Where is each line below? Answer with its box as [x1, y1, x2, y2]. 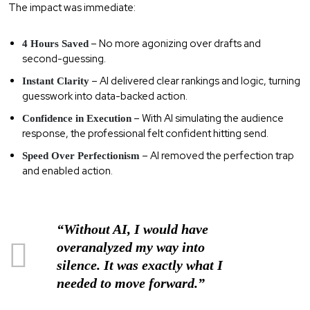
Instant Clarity [22, 75, 89, 86]
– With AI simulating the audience [131, 111, 284, 125]
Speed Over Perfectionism [22, 149, 140, 161]
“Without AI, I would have [57, 221, 208, 237]
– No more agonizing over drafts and [89, 36, 261, 51]
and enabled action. [22, 163, 113, 178]
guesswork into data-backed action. [22, 89, 188, 103]
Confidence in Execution [22, 112, 131, 124]
